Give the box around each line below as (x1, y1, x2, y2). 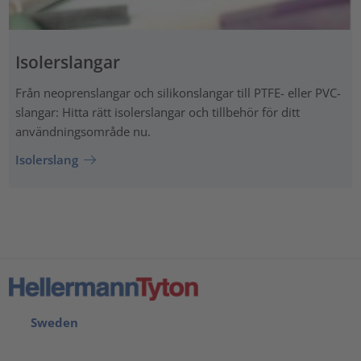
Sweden (24, 313, 78, 330)
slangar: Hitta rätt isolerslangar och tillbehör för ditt (15, 103, 300, 120)
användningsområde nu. (15, 122, 151, 139)
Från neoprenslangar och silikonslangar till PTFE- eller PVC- (15, 84, 341, 101)
